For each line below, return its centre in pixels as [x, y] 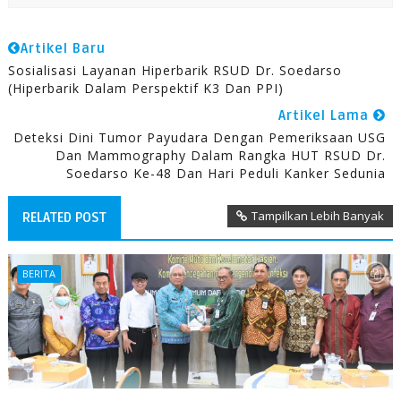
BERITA [38, 274]
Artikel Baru [63, 49]
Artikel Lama [326, 116]
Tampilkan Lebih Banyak [318, 216]
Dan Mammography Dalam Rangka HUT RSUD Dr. [221, 156]
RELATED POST [64, 218]
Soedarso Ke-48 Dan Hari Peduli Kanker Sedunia [226, 174]
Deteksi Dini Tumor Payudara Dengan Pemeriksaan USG [200, 138]
